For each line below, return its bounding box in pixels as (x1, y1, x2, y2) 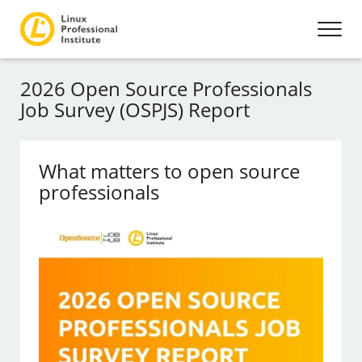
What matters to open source (39, 158, 301, 184)
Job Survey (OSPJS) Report (20, 96, 250, 123)
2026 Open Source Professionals (20, 75, 312, 102)
